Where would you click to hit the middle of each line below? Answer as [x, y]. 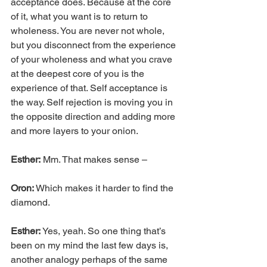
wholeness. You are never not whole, [89, 30]
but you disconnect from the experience [94, 45]
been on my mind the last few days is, [91, 245]
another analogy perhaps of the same [90, 259]
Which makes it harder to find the [105, 188]
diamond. [30, 202]
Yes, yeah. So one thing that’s [104, 231]
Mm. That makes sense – [94, 159]
